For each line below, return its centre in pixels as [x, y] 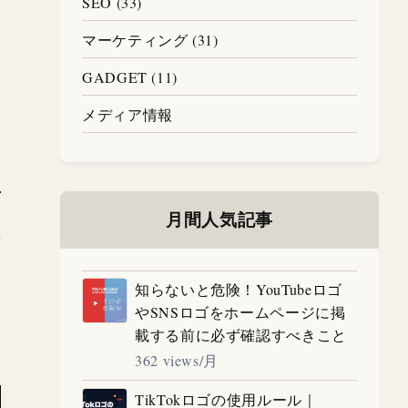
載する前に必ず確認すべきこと [241, 334]
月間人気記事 [219, 219]
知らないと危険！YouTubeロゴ [239, 289]
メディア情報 [127, 114]
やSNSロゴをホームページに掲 [240, 311]
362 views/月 [177, 360]
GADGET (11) [130, 76]
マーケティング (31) [150, 39]
